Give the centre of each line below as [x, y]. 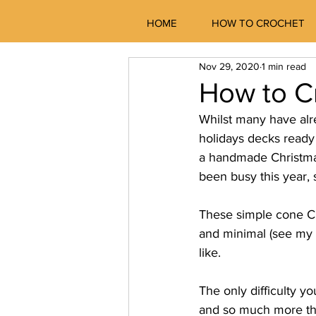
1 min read [284, 66]
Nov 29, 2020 [229, 66]
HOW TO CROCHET [258, 23]
